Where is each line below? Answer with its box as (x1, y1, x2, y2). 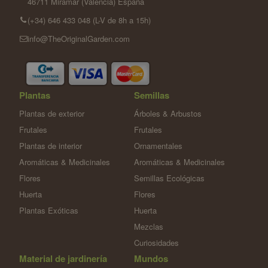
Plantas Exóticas (19, 204, 79, 216)
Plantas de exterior (19, 107, 85, 119)
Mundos (134, 251, 168, 265)
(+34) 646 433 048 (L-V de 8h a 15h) (28, 14, 151, 26)
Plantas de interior (19, 139, 83, 151)
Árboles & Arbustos (134, 107, 202, 119)
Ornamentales (134, 139, 182, 151)
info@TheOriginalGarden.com (28, 33, 130, 45)
